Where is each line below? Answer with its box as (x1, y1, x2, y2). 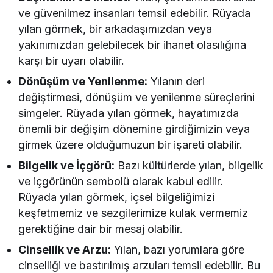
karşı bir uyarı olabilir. (18, 54, 125, 67)
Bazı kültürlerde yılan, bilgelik (115, 158, 264, 172)
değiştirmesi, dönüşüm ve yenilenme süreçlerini (18, 90, 255, 104)
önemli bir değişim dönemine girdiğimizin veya (18, 122, 250, 135)
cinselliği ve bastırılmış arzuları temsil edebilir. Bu (18, 258, 261, 272)
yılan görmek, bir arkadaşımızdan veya (18, 22, 213, 35)
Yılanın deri (147, 74, 205, 88)
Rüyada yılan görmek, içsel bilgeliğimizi (18, 190, 215, 204)
